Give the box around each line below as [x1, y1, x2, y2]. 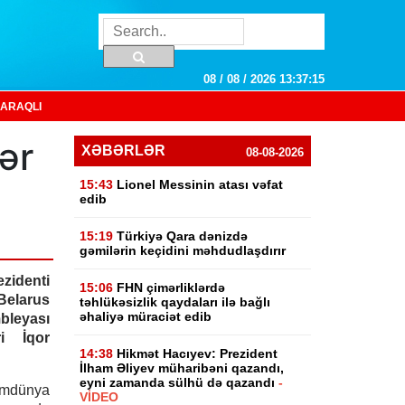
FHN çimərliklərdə [117, 280, 226, 295]
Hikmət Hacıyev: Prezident [117, 346, 278, 361]
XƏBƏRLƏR [81, 143, 166, 158]
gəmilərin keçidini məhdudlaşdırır [80, 243, 287, 258]
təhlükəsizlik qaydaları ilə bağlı [80, 295, 271, 309]
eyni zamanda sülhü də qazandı [80, 375, 279, 390]
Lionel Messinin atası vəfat [117, 177, 284, 192]
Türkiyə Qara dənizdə [117, 229, 249, 243]
